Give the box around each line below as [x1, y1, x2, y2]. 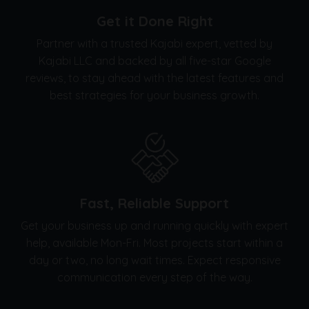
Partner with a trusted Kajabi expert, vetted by [37, 36, 272, 50]
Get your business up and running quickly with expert [21, 218, 288, 232]
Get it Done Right [96, 12, 213, 30]
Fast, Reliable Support [80, 194, 229, 212]
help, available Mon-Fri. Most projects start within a [26, 235, 283, 250]
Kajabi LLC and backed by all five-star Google [38, 53, 271, 68]
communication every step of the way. [57, 270, 252, 284]
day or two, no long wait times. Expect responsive [28, 252, 281, 267]
